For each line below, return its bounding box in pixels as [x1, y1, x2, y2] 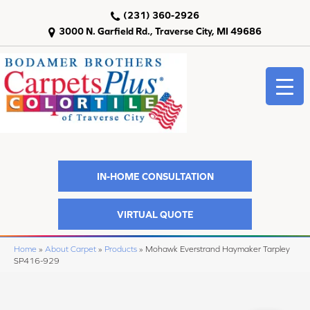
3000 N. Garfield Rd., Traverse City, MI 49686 [59, 26, 262, 37]
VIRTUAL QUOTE [116, 208, 194, 220]
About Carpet [45, 244, 96, 254]
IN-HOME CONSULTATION [96, 170, 214, 182]
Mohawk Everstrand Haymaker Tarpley [145, 244, 290, 254]
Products [104, 244, 137, 254]
